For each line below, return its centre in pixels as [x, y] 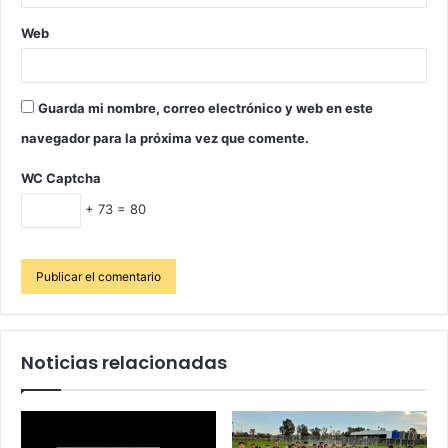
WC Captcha [61, 177]
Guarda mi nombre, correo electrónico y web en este [205, 107]
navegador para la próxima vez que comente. [165, 137]
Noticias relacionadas [124, 362]
